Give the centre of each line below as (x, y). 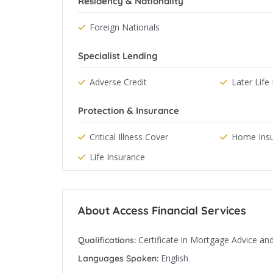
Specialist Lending (118, 56)
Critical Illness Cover (129, 137)
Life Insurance (117, 157)
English (175, 258)
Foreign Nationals (125, 27)
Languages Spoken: (118, 258)
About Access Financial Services (162, 211)
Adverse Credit (118, 82)
